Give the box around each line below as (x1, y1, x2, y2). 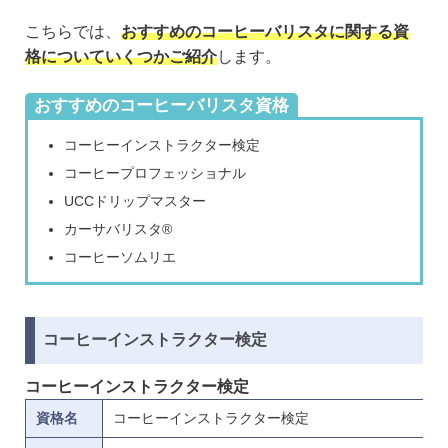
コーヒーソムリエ (64, 248, 176, 265)
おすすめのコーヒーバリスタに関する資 (121, 22, 409, 40)
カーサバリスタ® (64, 220, 172, 237)
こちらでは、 (25, 22, 121, 40)
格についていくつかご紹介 (25, 47, 217, 65)
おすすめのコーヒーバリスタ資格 (34, 95, 289, 115)
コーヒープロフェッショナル (64, 164, 246, 181)
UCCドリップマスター (64, 192, 206, 209)
